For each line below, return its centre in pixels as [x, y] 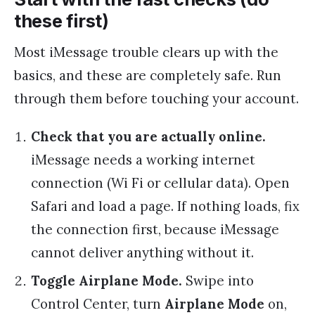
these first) [62, 21]
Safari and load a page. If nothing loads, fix [165, 206]
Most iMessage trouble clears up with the [146, 52]
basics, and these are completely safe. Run [148, 75]
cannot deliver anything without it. [142, 253]
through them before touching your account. [156, 98]
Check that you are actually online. [148, 137]
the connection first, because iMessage [155, 230]
